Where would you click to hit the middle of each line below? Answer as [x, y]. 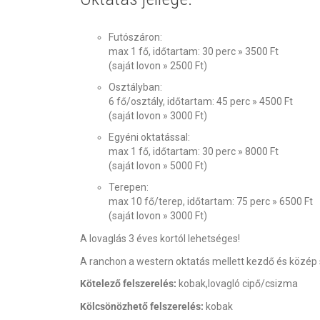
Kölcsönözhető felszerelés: [142, 307]
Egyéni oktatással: [150, 137]
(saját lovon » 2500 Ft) [158, 65]
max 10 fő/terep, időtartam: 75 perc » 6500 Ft [211, 201]
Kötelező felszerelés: [129, 284]
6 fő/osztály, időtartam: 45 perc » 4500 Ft [201, 101]
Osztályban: [136, 87]
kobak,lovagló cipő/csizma [237, 284]
